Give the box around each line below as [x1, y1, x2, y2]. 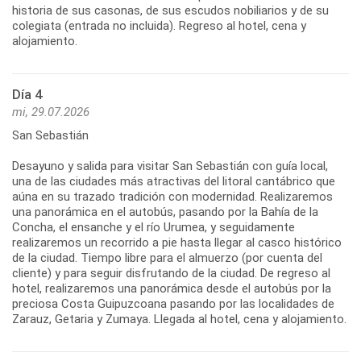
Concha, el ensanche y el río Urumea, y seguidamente [12, 220, 295, 235]
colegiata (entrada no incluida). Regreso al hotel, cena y [12, 19, 306, 34]
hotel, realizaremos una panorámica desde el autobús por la [12, 281, 331, 297]
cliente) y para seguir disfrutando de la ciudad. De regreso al [12, 266, 330, 281]
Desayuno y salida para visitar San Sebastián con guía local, [12, 159, 328, 174]
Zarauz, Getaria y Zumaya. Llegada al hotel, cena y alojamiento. [12, 312, 346, 327]
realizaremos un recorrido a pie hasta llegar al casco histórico [12, 235, 342, 251]
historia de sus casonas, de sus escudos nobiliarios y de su [12, 3, 329, 19]
